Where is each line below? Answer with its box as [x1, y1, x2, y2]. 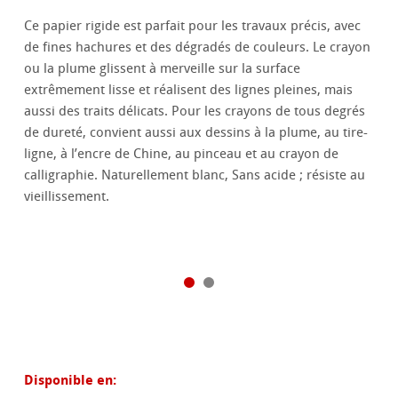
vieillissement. [24, 188, 110, 205]
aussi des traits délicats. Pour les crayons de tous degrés [24, 103, 366, 120]
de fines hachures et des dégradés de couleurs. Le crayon [24, 39, 371, 56]
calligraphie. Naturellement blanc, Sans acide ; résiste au [24, 167, 366, 184]
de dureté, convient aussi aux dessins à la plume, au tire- [24, 124, 369, 141]
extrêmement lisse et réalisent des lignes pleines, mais [24, 82, 354, 99]
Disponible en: [24, 370, 117, 390]
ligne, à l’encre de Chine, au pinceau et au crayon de [24, 146, 339, 163]
